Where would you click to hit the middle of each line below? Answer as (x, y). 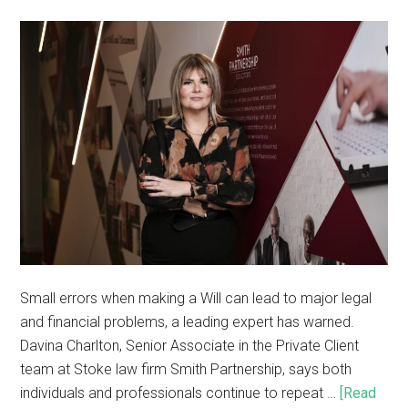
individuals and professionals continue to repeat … (180, 393)
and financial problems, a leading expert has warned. (188, 322)
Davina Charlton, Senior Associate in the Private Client (190, 346)
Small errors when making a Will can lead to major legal (196, 299)
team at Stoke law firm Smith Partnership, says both (186, 370)
